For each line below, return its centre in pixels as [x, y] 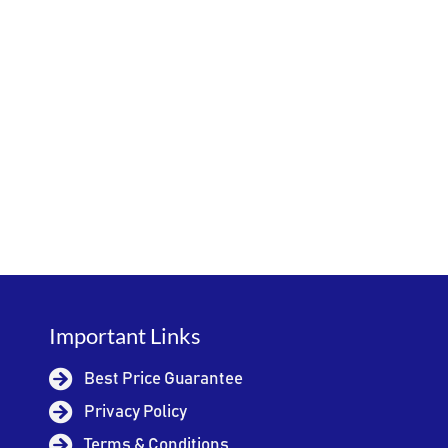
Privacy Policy [136, 412]
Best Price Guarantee [164, 379]
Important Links [125, 335]
